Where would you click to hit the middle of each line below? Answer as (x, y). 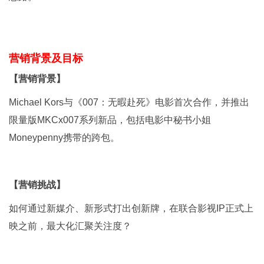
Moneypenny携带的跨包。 (64, 138)
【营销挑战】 (37, 185)
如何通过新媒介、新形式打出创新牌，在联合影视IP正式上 (131, 208)
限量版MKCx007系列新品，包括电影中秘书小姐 (110, 120)
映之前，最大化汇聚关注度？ (70, 226)
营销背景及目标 (46, 58)
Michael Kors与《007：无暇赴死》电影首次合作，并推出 (129, 102)
